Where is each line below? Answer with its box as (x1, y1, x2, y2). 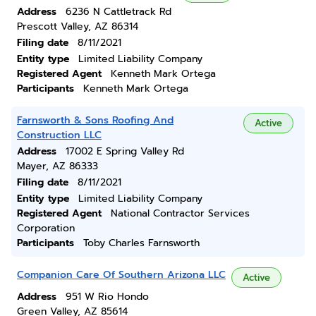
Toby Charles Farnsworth (83, 236, 200, 250)
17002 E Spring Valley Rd (66, 144, 184, 159)
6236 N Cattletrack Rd (66, 4, 171, 19)
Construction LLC (17, 128, 102, 142)
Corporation (17, 221, 75, 236)
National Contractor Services (111, 206, 250, 221)
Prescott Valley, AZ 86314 (17, 19, 138, 34)
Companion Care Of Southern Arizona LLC (17, 267, 226, 282)
